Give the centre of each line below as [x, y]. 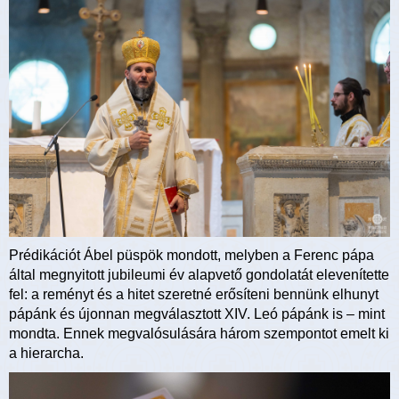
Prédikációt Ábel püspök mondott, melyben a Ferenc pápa [191, 255]
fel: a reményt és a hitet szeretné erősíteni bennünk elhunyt [194, 294]
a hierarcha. [46, 353]
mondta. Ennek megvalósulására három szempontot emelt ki [199, 333]
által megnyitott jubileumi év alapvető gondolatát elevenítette [199, 274]
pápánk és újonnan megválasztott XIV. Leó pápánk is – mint [197, 313]
